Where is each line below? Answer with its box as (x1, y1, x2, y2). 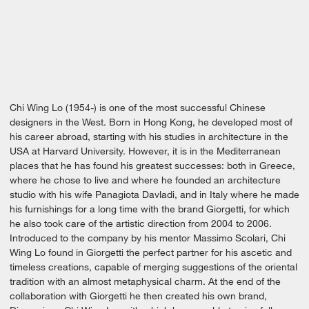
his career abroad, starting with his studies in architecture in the (10, 130, 288, 142)
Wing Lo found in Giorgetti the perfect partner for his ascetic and (10, 246, 292, 258)
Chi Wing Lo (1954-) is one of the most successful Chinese (10, 101, 266, 113)
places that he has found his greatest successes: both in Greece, (10, 159, 295, 171)
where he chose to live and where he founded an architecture (10, 174, 281, 186)
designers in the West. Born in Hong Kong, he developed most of (10, 116, 292, 128)
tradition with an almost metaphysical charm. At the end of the (10, 275, 281, 287)
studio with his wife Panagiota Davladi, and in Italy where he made (10, 188, 299, 200)
